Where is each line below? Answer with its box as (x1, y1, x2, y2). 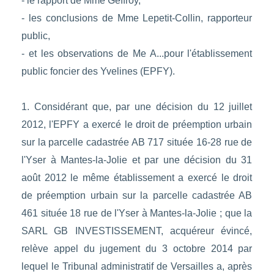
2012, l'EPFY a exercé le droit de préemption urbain (21, 119, 253, 130)
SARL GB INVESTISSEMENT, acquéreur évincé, (21, 226, 253, 237)
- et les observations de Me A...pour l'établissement (21, 48, 253, 59)
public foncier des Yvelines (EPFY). (21, 66, 175, 77)
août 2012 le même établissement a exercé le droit (21, 172, 253, 183)
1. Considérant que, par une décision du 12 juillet (21, 102, 253, 113)
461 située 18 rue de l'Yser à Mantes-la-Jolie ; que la (21, 208, 253, 219)
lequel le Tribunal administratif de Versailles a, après (21, 261, 253, 272)
